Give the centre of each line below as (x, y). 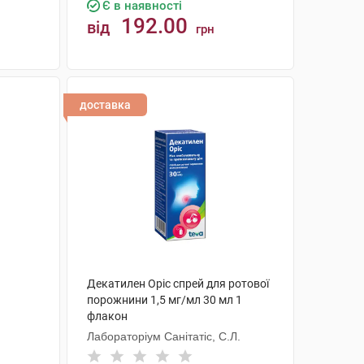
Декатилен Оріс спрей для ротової (178, 284)
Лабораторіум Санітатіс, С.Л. (163, 336)
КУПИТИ (188, 89)
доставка (105, 105)
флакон (107, 316)
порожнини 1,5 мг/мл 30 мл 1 (164, 300)
